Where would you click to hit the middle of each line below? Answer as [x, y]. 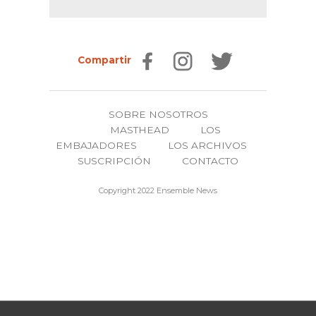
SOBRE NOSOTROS [158, 114]
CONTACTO [210, 160]
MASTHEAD [139, 129]
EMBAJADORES [96, 145]
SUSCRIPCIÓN [114, 160]
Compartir [104, 60]
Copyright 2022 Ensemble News [158, 190]
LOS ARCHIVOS [207, 145]
